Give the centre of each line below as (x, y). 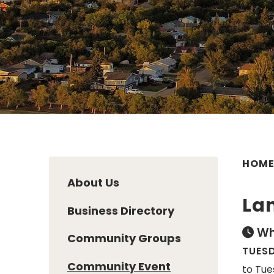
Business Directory (121, 210)
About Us (93, 182)
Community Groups (124, 239)
